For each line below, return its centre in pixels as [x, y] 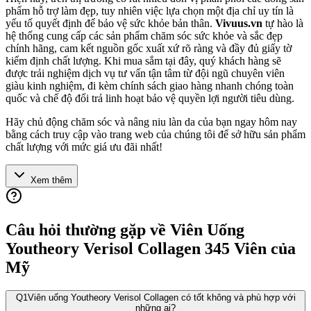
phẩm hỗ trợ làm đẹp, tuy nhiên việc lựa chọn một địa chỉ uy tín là [150, 10]
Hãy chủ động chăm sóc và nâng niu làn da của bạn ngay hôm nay [151, 121]
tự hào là [283, 23]
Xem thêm [50, 180]
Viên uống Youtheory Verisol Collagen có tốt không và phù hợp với [161, 298]
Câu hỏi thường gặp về [88, 229]
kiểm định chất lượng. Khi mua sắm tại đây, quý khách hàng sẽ [143, 60]
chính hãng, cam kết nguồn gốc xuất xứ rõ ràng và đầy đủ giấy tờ [149, 48]
